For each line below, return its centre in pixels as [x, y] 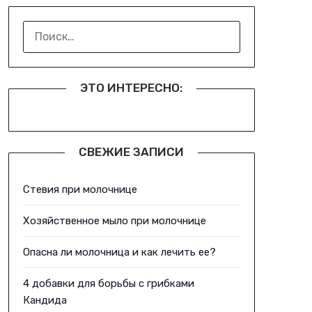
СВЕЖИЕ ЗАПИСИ [132, 152]
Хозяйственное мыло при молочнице [114, 221]
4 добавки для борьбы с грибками [108, 283]
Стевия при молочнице [80, 189]
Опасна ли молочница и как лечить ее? [119, 252]
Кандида [45, 300]
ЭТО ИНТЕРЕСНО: [132, 88]
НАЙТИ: [41, 29]
